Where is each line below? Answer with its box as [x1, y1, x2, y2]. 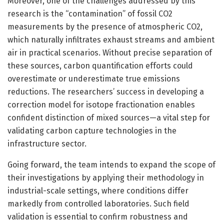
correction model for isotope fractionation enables [7, 99, 195, 109]
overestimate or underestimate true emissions [7, 73, 180, 83]
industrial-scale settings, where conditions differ [7, 185, 188, 195]
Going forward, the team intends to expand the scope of [7, 159, 215, 169]
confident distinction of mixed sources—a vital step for [7, 112, 210, 122]
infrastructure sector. [7, 138, 86, 148]
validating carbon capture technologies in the [7, 125, 176, 135]
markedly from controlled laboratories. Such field [7, 198, 189, 208]
